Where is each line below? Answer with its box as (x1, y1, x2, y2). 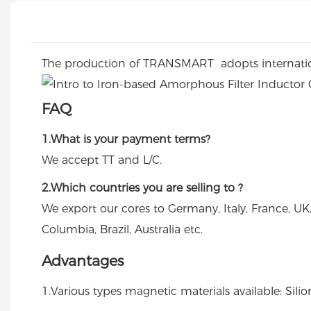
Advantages (42, 252, 124, 270)
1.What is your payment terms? (42, 133, 210, 146)
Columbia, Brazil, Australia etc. (42, 223, 203, 237)
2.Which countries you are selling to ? (42, 181, 243, 195)
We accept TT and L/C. (42, 153, 162, 167)
